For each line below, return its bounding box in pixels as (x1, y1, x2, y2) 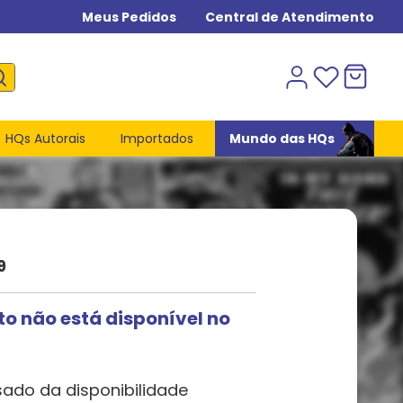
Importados (121, 129, 194, 148)
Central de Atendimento (205, 7, 374, 26)
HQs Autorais (4, 129, 85, 148)
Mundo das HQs (228, 129, 335, 148)
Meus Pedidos (82, 7, 176, 26)
